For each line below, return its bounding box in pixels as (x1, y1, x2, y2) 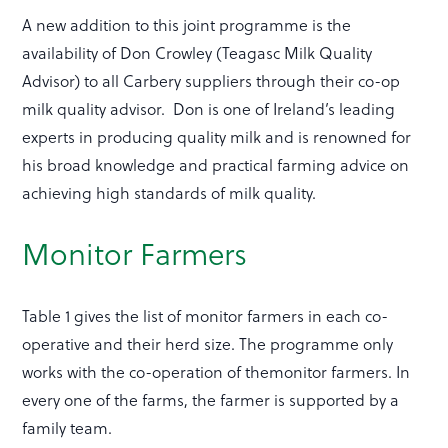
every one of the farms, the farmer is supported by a (22, 389, 400, 412)
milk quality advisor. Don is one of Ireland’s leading (22, 98, 396, 121)
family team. (22, 417, 117, 440)
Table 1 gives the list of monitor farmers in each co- (22, 305, 389, 328)
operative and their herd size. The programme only (22, 333, 394, 356)
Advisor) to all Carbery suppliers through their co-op (22, 70, 401, 93)
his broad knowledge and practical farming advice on (22, 154, 410, 177)
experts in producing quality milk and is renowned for (22, 126, 412, 149)
